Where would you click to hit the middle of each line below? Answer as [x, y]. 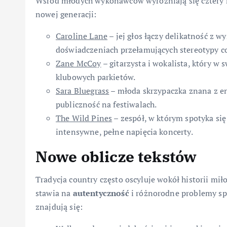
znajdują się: [59, 207]
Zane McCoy [79, 64]
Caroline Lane [82, 36]
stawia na [54, 193]
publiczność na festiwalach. [106, 105]
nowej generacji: [66, 14]
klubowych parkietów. [96, 77]
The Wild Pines [84, 118]
